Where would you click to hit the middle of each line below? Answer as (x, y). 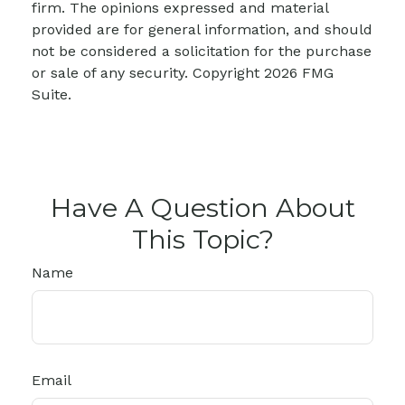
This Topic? (202, 239)
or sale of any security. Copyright (148, 72)
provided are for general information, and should (202, 29)
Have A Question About (202, 207)
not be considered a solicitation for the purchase (202, 51)
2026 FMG (299, 72)
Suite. (52, 94)
